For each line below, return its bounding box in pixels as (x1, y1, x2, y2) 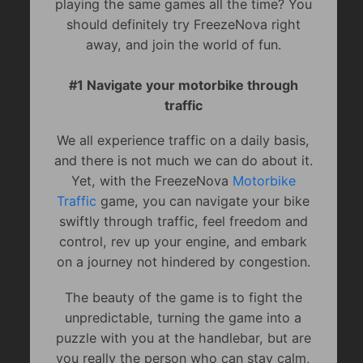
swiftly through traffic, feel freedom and (58, 213, 308, 230)
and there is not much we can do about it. (53, 152, 313, 169)
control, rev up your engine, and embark (59, 233, 308, 250)
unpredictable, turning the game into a (65, 309, 302, 326)
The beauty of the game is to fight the (64, 288, 302, 305)
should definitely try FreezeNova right (66, 15, 301, 32)
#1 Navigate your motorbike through (68, 76, 298, 93)
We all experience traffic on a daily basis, (57, 132, 310, 149)
